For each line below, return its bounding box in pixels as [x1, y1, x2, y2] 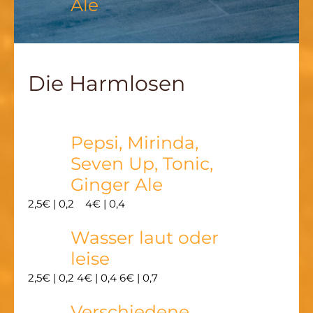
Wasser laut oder [71, 227, 219, 249]
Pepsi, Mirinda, [71, 132, 199, 154]
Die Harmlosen [28, 70, 185, 96]
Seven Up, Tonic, [71, 153, 214, 175]
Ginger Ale [71, 174, 163, 196]
